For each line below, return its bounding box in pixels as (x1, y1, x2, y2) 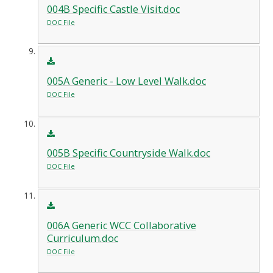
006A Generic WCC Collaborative (46, 218, 196, 232)
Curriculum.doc (46, 231, 118, 245)
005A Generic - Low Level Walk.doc (46, 74, 206, 88)
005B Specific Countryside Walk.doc (46, 146, 210, 160)
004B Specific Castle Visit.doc (46, 2, 180, 16)
